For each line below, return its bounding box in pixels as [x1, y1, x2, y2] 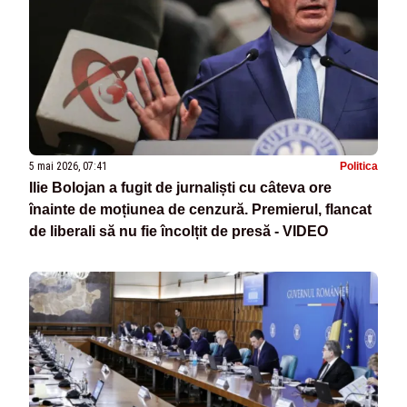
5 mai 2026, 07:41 [29, 160, 107, 174]
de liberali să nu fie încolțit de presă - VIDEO [29, 223, 328, 240]
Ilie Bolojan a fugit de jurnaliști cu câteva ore [29, 180, 332, 196]
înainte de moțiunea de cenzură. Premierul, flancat [29, 202, 372, 218]
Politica [340, 160, 378, 174]
